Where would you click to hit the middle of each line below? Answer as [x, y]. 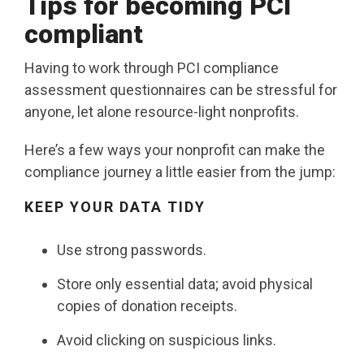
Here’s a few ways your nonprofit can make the [175, 150]
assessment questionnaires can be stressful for [181, 90]
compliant [84, 35]
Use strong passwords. [132, 250]
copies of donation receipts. [147, 306]
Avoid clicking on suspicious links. [167, 340]
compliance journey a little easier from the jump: [180, 172]
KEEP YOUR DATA [93, 207]
